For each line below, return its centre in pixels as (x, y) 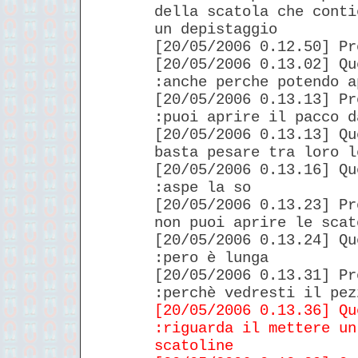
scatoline (194, 346)
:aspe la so (203, 187)
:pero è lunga (211, 258)
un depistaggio (216, 29)
